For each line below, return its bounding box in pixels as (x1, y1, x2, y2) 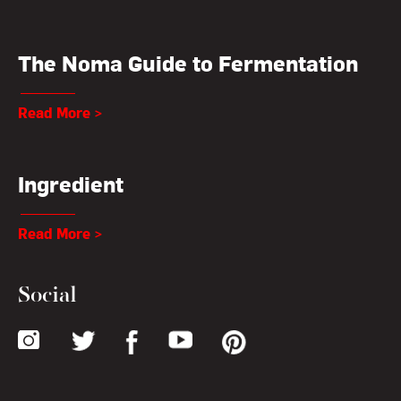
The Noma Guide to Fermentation (18, 50, 358, 76)
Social (18, 285, 77, 307)
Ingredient (18, 171, 124, 197)
